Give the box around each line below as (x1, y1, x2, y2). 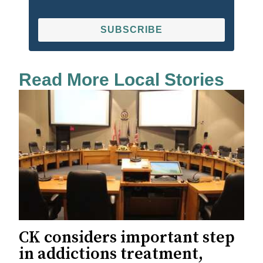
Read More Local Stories (19, 70, 224, 90)
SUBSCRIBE (100, 25, 163, 35)
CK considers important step (19, 227, 235, 248)
